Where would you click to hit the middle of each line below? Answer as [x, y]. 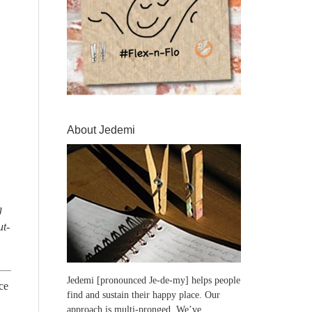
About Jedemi [101, 130]
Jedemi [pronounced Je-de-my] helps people [154, 280]
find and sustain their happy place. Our [143, 295]
